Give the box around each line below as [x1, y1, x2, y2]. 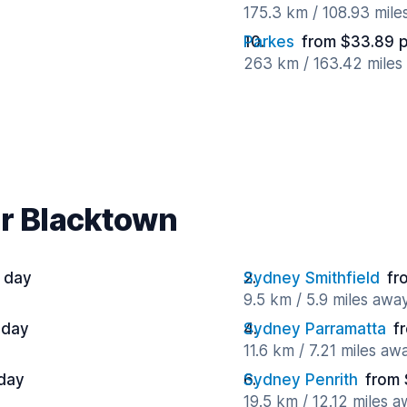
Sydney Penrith [243, 371, 358, 389]
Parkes [243, 33, 294, 51]
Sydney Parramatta [243, 320, 386, 338]
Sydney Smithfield [243, 269, 380, 287]
